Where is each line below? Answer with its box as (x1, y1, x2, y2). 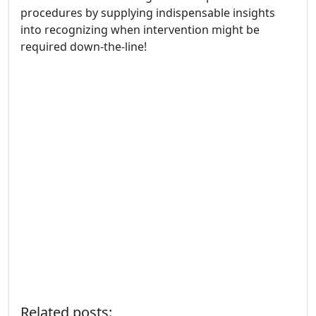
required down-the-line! (20, 39, 147, 55)
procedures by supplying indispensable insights (20, 5, 275, 21)
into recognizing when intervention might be (20, 22, 260, 38)
